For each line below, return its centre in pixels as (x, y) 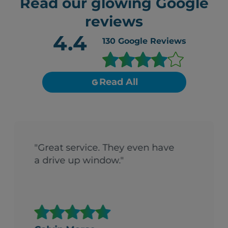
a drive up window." (79, 161)
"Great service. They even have (104, 148)
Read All (118, 82)
